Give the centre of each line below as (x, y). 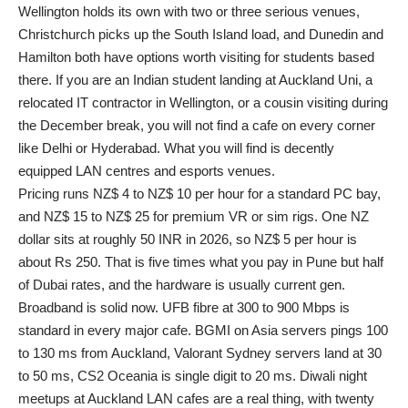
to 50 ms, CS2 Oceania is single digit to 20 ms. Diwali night (193, 375)
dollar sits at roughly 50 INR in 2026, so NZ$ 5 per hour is (188, 239)
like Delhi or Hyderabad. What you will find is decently (176, 148)
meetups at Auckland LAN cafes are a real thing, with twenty (196, 398)
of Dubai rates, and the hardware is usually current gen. (182, 284)
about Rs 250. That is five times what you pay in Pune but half (201, 261)
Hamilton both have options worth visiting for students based (196, 56)
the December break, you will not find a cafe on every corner (197, 125)
